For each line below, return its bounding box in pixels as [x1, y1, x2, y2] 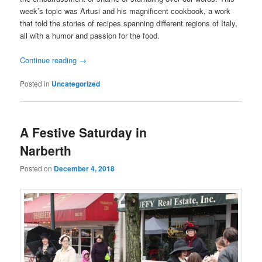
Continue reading [20, 54, 80, 66]
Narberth [20, 141, 72, 159]
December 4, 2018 [54, 163, 115, 174]
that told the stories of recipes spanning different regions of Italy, [20, 18, 238, 29]
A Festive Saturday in [20, 123, 147, 141]
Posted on [20, 163, 54, 173]
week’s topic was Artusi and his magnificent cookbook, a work [20, 5, 231, 17]
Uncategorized [51, 78, 101, 89]
